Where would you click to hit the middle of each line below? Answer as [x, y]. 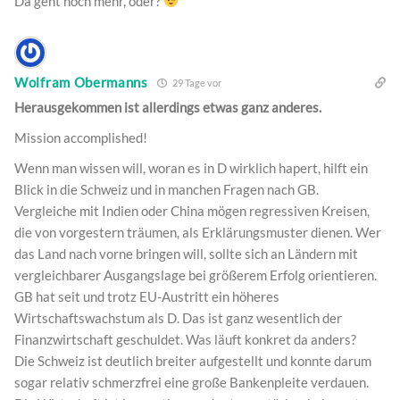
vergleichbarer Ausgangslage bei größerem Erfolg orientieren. [196, 275]
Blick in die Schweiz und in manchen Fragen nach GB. [167, 189]
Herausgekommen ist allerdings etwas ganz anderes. [168, 107]
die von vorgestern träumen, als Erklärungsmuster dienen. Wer [198, 232]
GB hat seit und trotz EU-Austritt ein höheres [147, 296]
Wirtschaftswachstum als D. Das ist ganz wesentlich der [178, 317]
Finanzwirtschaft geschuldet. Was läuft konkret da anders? [185, 339]
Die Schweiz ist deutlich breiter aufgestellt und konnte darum [193, 360]
